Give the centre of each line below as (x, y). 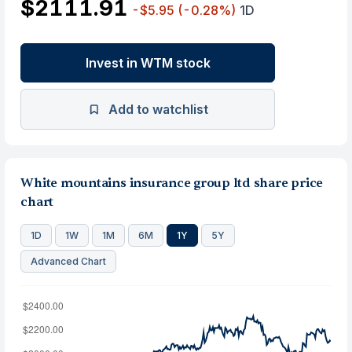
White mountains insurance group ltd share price (172, 183)
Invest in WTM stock (148, 63)
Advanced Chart (69, 261)
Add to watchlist (158, 109)
